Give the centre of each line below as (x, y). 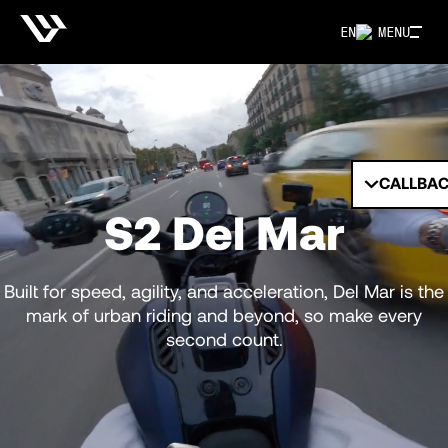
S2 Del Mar (224, 231)
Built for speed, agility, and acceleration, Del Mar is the (224, 291)
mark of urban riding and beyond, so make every (224, 315)
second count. (224, 339)
